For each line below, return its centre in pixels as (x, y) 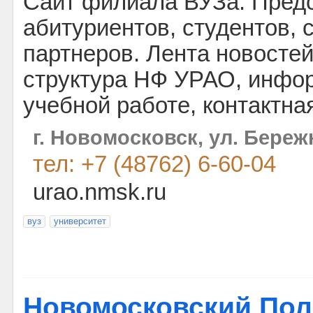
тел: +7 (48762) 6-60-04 (154, 164)
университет (80, 221)
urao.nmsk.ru (100, 192)
